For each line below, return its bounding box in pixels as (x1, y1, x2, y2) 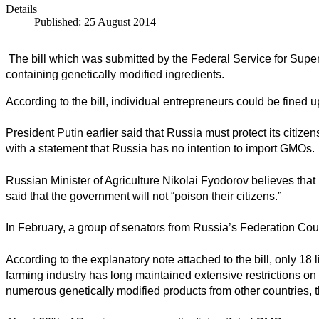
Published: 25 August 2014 (34, 15, 156, 28)
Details (6, 2, 37, 15)
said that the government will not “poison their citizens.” (6, 189, 281, 202)
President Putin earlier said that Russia (6, 127, 205, 140)
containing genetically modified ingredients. (6, 68, 224, 80)
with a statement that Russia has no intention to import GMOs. (6, 142, 315, 155)
